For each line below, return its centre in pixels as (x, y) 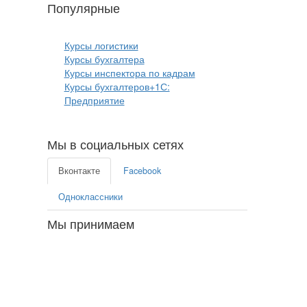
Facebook (142, 171)
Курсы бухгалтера (104, 59)
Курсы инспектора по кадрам (130, 73)
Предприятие (94, 100)
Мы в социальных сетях (115, 144)
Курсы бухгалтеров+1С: (117, 86)
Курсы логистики (101, 45)
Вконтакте (79, 171)
